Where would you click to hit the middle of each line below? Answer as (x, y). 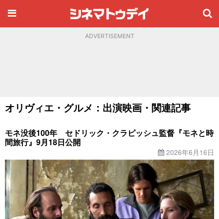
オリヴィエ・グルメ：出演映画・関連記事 (98, 107)
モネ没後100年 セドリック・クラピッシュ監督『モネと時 (109, 133)
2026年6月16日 (189, 152)
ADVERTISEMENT (109, 36)
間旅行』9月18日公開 (43, 142)
